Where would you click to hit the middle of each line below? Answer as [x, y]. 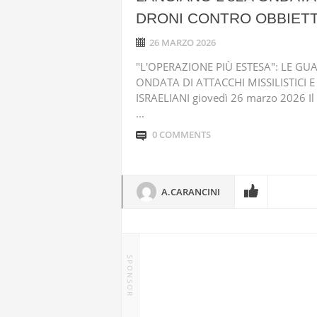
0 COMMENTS [181, 134]
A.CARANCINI [191, 192]
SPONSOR [130, 276]
